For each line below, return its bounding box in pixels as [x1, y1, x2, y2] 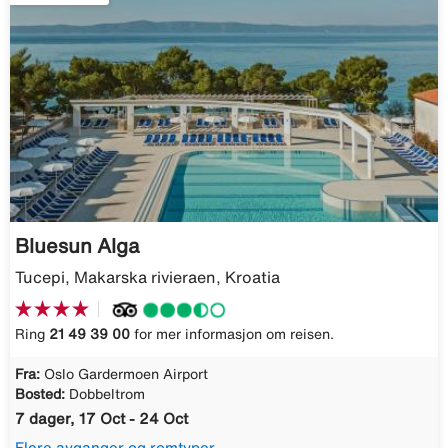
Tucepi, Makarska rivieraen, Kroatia [15, 268, 280, 285]
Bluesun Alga [15, 234, 139, 256]
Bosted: [15, 386, 65, 401]
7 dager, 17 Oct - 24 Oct [15, 410, 188, 426]
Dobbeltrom [69, 386, 145, 401]
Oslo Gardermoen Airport [44, 366, 208, 381]
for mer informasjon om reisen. [130, 326, 334, 341]
